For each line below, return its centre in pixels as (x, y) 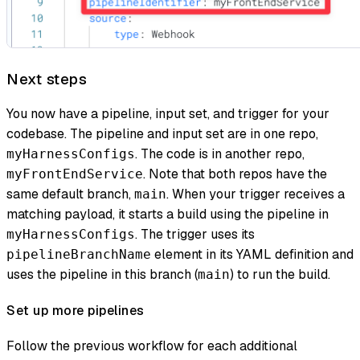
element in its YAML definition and (252, 255)
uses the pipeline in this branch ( (102, 275)
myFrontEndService (75, 174)
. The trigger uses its (195, 235)
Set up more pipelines (76, 310)
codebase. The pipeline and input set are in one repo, (162, 134)
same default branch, (70, 194)
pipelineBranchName (79, 255)
